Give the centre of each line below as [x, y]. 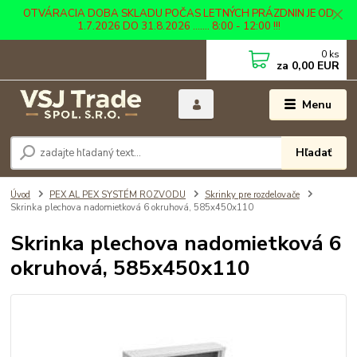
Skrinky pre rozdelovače [252, 195]
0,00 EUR [314, 65]
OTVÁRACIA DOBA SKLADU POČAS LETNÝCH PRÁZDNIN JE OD [178, 13]
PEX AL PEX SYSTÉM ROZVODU [118, 195]
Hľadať [314, 153]
